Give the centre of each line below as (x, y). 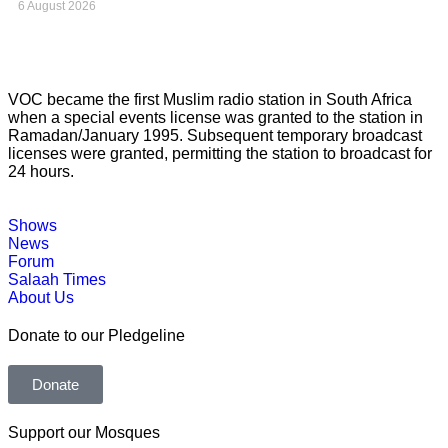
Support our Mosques (84, 432)
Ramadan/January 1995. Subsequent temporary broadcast (215, 135)
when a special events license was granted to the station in (215, 117)
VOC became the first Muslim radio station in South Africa (210, 99)
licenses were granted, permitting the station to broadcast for (220, 153)
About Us (41, 297)
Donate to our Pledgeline (96, 335)
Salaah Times (57, 279)
